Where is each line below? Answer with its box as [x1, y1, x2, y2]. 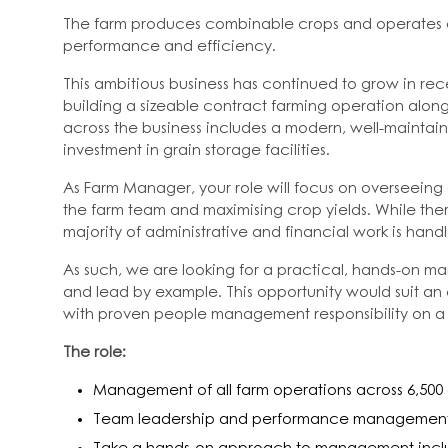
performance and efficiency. [63, 39, 276, 54]
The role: [63, 345, 126, 360]
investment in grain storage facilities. [63, 143, 330, 158]
